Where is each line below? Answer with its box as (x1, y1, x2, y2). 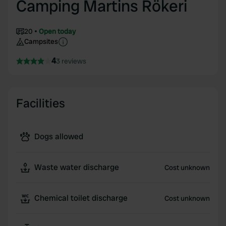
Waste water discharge (34, 162, 119, 173)
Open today (39, 27, 76, 36)
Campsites (24, 37, 58, 46)
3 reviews (56, 56, 86, 66)
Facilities (16, 95, 65, 111)
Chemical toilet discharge (34, 193, 128, 203)
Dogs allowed (34, 131, 83, 142)
